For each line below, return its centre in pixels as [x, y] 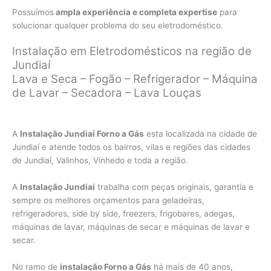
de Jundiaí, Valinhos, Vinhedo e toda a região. [100, 161]
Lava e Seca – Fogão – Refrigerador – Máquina [135, 79]
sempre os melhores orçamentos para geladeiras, [108, 201]
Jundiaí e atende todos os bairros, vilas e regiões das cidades [131, 147]
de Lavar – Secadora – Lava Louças [107, 93]
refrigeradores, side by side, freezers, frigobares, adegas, [123, 214]
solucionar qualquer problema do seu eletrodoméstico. [118, 25]
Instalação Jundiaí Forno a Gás [82, 134]
